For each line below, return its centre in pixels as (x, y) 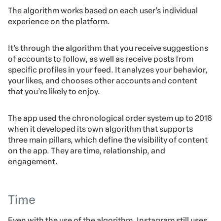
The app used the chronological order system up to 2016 (110, 118)
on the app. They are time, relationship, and (87, 151)
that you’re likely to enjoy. (54, 92)
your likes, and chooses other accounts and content (103, 81)
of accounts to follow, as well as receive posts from (101, 59)
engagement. (33, 162)
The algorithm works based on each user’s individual (103, 11)
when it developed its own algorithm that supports (100, 129)
